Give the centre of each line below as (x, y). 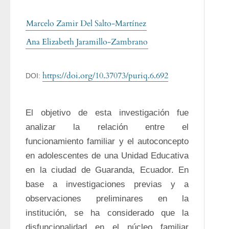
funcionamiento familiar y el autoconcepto (107, 141)
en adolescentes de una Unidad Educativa (107, 156)
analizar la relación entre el (107, 127)
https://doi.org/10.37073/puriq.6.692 (105, 76)
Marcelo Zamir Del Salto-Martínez (86, 24)
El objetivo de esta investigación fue (107, 113)
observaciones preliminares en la (107, 199)
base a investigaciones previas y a (107, 184)
